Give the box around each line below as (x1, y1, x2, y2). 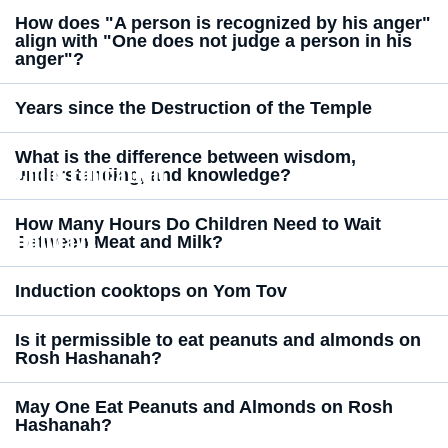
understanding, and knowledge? (15, 165, 291, 185)
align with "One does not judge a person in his (15, 31, 412, 51)
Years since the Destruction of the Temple (15, 98, 372, 118)
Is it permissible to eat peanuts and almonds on (15, 330, 421, 350)
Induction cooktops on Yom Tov (15, 281, 287, 301)
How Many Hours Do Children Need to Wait (15, 214, 381, 234)
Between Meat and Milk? (15, 232, 223, 252)
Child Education (15, 155, 165, 190)
